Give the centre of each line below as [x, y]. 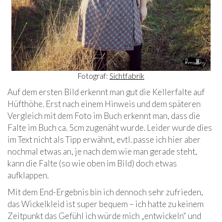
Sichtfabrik [127, 76]
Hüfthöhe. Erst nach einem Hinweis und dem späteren [104, 104]
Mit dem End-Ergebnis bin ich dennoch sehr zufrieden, [105, 192]
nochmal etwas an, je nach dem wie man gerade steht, [102, 152]
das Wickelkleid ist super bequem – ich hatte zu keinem [106, 204]
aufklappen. [28, 175]
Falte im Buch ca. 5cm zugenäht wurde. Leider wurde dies [110, 128]
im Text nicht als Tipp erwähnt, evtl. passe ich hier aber [104, 140]
